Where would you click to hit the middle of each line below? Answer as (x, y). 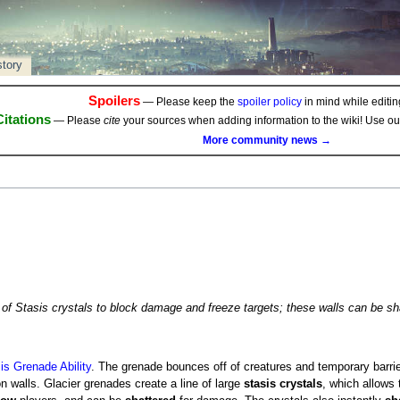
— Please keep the (188, 102)
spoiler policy (269, 102)
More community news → (267, 140)
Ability (75, 367)
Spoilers (114, 101)
